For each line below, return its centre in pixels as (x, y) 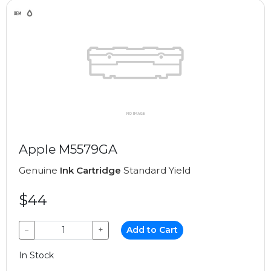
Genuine (39, 170)
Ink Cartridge (90, 170)
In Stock (36, 255)
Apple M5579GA (68, 149)
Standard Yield (156, 170)
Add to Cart (152, 230)
